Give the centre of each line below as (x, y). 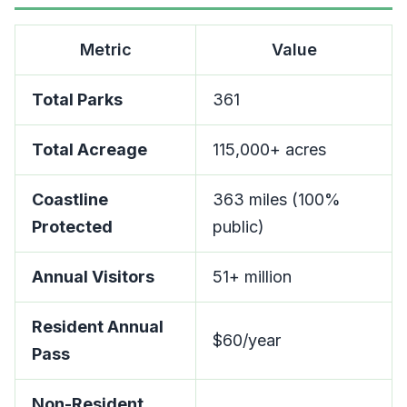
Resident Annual (98, 327)
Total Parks (77, 99)
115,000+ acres (269, 149)
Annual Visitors (93, 277)
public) (238, 227)
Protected (72, 227)
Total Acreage (89, 149)
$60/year (247, 340)
